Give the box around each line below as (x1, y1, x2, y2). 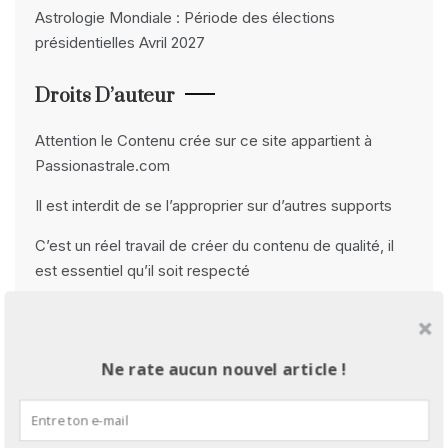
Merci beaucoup (35, 301, 148, 320)
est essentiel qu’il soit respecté (35, 261, 250, 280)
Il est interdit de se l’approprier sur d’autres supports (35, 196, 392, 215)
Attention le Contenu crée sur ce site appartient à (35, 131, 372, 150)
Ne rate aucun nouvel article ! (101, 358, 346, 380)
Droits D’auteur (35, 84, 175, 109)
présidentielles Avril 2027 (35, 33, 205, 52)
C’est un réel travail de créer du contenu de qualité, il (35, 236, 394, 255)
